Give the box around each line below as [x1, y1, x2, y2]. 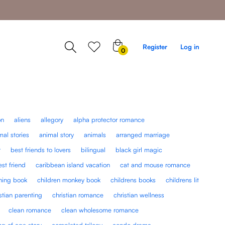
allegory [41, 115, 64, 124]
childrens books [110, 175, 156, 184]
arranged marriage [116, 130, 170, 139]
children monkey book [37, 175, 101, 184]
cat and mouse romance [120, 160, 191, 169]
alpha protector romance [73, 115, 145, 124]
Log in [180, 43, 199, 51]
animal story [39, 130, 74, 139]
